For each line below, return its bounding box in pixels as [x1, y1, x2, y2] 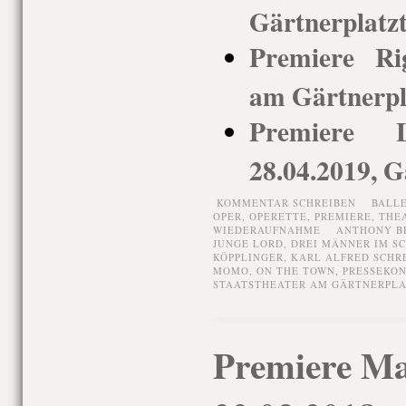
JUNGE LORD [212, 237, 284, 250]
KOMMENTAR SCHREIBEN [216, 196, 356, 209]
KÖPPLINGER [212, 250, 284, 264]
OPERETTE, [248, 209, 314, 223]
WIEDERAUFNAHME [212, 223, 321, 237]
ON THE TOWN [256, 264, 335, 277]
